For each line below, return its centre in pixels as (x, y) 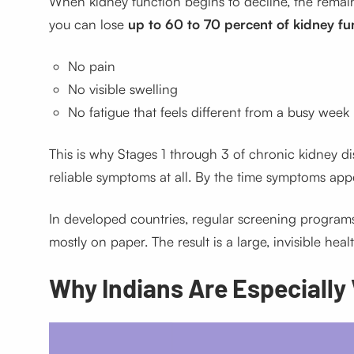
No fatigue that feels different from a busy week (208, 112)
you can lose (88, 24)
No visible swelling (122, 89)
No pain (91, 66)
